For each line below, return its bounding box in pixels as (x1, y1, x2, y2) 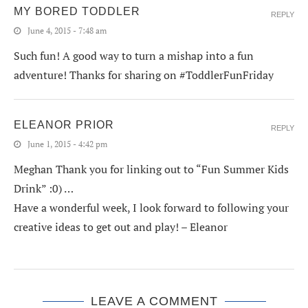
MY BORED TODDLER (14, 5, 140, 18)
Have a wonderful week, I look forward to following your (14, 200, 289, 216)
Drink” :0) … (14, 181, 74, 197)
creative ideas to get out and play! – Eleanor (14, 219, 228, 235)
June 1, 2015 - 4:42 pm (27, 139, 107, 150)
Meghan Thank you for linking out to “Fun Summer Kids (14, 162, 289, 177)
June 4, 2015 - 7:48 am (27, 25, 107, 36)
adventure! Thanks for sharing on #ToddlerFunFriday (14, 67, 274, 83)
